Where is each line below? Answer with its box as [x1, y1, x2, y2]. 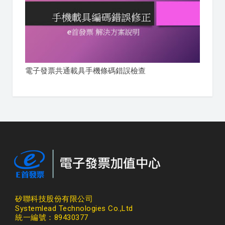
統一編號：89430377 [15, 213, 88, 222]
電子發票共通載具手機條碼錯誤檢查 [25, 66, 146, 76]
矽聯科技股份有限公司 [15, 194, 93, 204]
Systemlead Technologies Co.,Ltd [15, 204, 133, 213]
